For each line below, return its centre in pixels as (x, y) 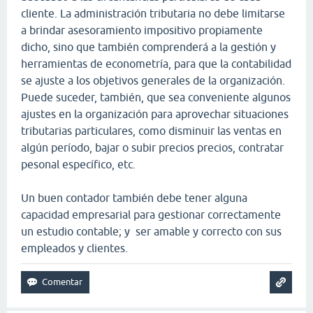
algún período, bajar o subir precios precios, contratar (152, 147)
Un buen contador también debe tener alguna (134, 198)
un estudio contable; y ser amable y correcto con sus (151, 231)
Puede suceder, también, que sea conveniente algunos (156, 97)
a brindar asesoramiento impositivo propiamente (142, 30)
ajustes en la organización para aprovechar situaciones (155, 114)
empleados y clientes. (74, 248)
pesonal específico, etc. (78, 164)
